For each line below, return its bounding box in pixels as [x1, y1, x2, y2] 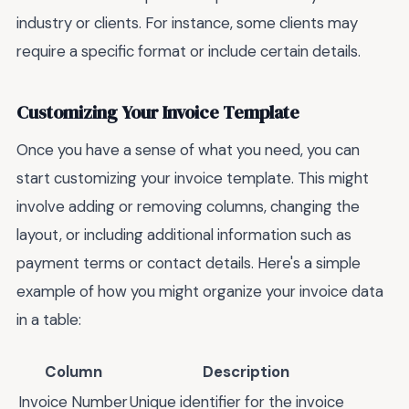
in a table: [16, 309, 81, 330]
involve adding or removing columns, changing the [16, 196, 360, 217]
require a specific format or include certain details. [16, 41, 361, 62]
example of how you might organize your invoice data [16, 281, 383, 302]
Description [202, 361, 289, 382]
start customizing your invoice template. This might [16, 168, 369, 189]
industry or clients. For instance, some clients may [16, 13, 358, 34]
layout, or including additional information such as [16, 225, 351, 246]
